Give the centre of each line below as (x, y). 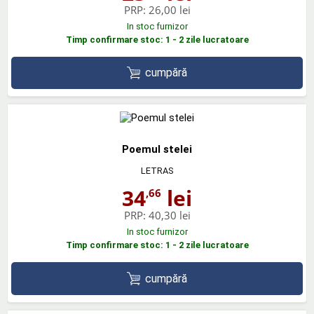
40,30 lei (169, 216)
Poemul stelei (157, 150)
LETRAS (157, 171)
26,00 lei (169, 9)
